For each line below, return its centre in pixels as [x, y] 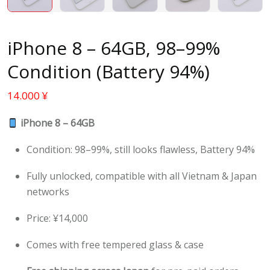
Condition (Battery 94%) [108, 72]
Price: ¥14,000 [57, 218]
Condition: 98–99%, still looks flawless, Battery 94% [141, 150]
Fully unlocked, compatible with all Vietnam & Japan [142, 176]
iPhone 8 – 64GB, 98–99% [114, 48]
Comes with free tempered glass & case [115, 245]
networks [48, 192]
